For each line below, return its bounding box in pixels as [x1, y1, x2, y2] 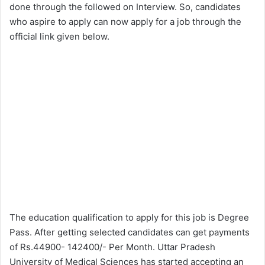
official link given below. [9, 31, 109, 43]
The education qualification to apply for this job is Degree [9, 212, 249, 224]
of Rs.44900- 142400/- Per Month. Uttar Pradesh [9, 241, 215, 253]
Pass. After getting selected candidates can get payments [9, 227, 250, 238]
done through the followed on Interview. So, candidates [9, 1, 241, 13]
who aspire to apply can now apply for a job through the [9, 16, 241, 28]
